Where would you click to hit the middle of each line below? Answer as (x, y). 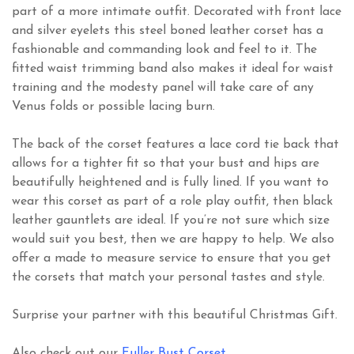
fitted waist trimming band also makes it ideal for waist (173, 69)
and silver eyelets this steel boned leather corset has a (168, 31)
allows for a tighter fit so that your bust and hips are (166, 164)
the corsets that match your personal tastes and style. (168, 278)
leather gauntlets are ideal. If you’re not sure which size (171, 221)
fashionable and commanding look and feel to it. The (164, 50)
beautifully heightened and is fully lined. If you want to (170, 183)
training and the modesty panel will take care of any (163, 88)
